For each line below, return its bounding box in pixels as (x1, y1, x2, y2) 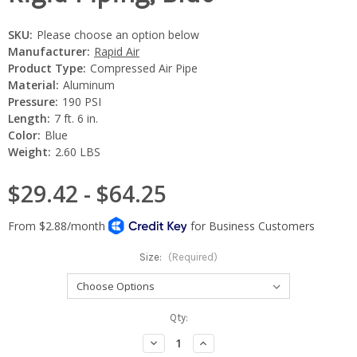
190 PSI (61, 93, 101, 109)
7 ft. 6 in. (53, 110, 98, 126)
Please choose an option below (36, 26, 199, 42)
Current (8, 311, 42, 324)
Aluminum (62, 76, 115, 92)
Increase (197, 335, 243, 349)
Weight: (8, 143, 51, 159)
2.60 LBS (54, 143, 100, 159)
